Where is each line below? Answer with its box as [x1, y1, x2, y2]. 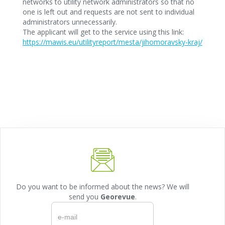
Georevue [100, 192, 135, 201]
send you [68, 192, 100, 201]
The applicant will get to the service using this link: [22, 27, 184, 37]
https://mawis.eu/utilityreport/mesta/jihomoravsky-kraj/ [22, 37, 202, 47]
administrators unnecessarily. [22, 17, 117, 27]
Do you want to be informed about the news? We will [16, 182, 189, 191]
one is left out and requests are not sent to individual [22, 7, 194, 17]
